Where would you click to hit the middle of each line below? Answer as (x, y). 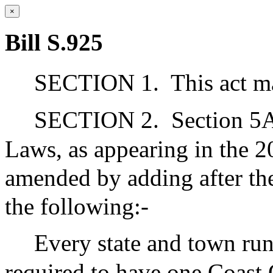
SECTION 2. (97, 119)
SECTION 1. (97, 82)
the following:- (77, 206)
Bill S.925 (54, 43)
